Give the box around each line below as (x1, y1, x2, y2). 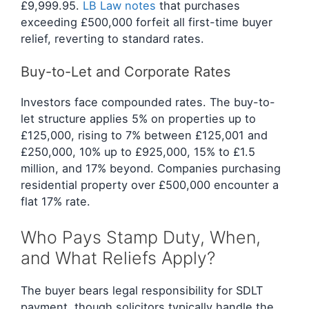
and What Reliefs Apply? (21, 247, 215, 268)
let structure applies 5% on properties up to (21, 112, 256, 126)
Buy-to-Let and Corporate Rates (21, 63, 230, 81)
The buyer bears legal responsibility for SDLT (21, 283, 263, 297)
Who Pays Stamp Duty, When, (21, 226, 261, 248)
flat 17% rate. (21, 195, 90, 209)
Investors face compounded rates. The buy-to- (21, 95, 275, 110)
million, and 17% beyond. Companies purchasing (21, 161, 281, 176)
